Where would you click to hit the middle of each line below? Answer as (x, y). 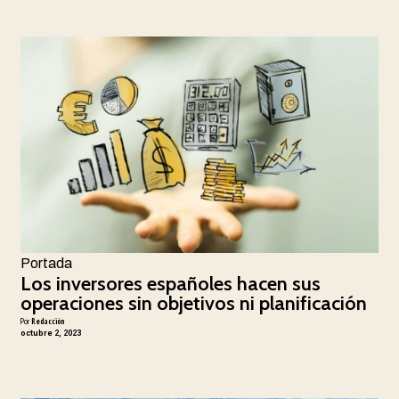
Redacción (47, 321)
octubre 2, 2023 (50, 333)
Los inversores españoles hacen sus (170, 283)
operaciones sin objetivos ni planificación (193, 303)
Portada (46, 263)
